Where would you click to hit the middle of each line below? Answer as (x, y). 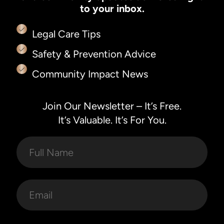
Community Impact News (90, 74)
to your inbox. (112, 8)
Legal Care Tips (66, 34)
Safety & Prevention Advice (94, 54)
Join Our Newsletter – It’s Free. (112, 106)
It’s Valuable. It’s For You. (112, 120)
